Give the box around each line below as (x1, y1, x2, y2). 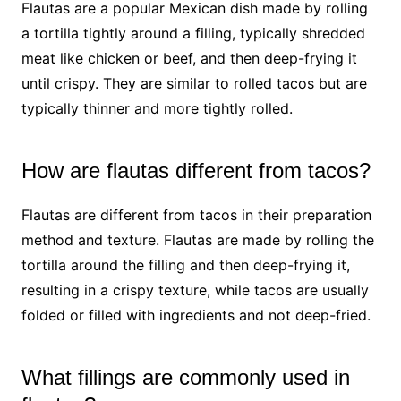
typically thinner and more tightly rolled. (21, 98, 293, 117)
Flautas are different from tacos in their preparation (21, 205, 371, 224)
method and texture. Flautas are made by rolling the (21, 230, 374, 249)
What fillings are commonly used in (21, 364, 350, 389)
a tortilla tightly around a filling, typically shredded (21, 23, 365, 42)
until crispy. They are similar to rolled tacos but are (21, 73, 367, 92)
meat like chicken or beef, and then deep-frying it (21, 48, 357, 67)
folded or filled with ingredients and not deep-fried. (21, 305, 371, 324)
